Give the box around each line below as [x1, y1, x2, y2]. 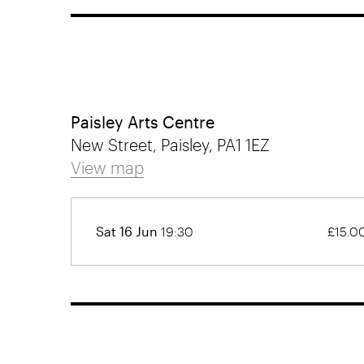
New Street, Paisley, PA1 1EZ [71, 135, 270, 154]
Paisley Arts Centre [71, 112, 214, 132]
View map [71, 158, 144, 177]
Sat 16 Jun [96, 223, 158, 239]
